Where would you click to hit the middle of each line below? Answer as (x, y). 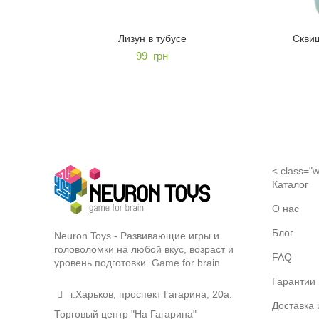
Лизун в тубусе (152, 38)
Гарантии (293, 281)
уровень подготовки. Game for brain (137, 262)
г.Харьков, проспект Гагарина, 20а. (150, 294)
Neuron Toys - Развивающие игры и (137, 235)
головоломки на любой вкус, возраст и (144, 249)
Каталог (290, 184)
